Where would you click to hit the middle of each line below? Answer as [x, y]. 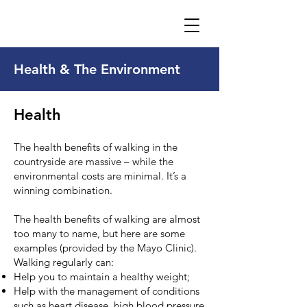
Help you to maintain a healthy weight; [102, 277]
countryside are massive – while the [94, 161]
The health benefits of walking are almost [107, 219]
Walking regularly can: [64, 262]
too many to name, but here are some [99, 233]
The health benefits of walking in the [96, 147]
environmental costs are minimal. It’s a [100, 176]
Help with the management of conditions [107, 291]
